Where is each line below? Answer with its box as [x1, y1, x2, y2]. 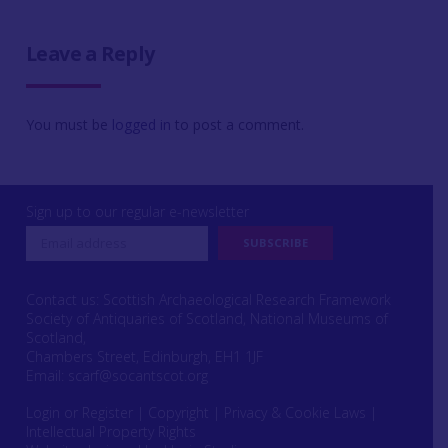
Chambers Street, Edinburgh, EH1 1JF [25, 346, 263, 366]
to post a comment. [170, 114, 304, 134]
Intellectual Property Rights [25, 421, 196, 441]
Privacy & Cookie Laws [223, 402, 366, 422]
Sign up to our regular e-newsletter [25, 202, 249, 222]
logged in [111, 114, 171, 134]
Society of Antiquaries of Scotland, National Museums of [25, 308, 388, 328]
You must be [25, 114, 112, 134]
